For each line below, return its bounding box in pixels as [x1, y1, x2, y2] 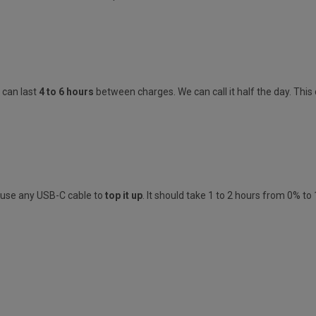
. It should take [142, 189, 206, 201]
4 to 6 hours [39, 85, 94, 97]
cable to [66, 189, 105, 201]
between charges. [94, 85, 176, 97]
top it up [105, 189, 142, 201]
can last [2, 85, 39, 97]
